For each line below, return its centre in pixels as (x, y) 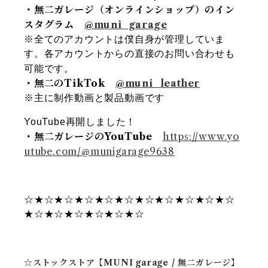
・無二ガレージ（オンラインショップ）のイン (130, 10)
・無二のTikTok (70, 83)
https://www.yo (201, 137)
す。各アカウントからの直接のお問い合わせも (130, 54)
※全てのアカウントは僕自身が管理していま (124, 39)
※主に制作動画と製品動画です (95, 98)
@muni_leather (158, 83)
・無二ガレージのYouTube (88, 137)
